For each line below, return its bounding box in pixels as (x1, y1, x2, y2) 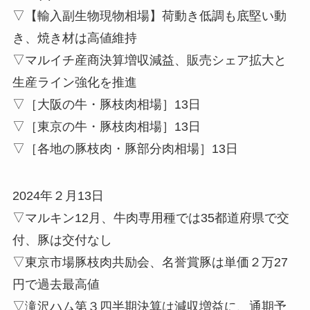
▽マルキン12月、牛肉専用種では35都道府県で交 (12, 210, 289, 225)
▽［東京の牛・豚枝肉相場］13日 (12, 119, 201, 134)
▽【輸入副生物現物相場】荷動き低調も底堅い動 (12, 8, 286, 23)
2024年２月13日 (12, 188, 104, 203)
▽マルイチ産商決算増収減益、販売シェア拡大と (12, 53, 286, 67)
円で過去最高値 (12, 277, 100, 291)
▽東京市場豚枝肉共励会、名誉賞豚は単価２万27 (12, 255, 288, 269)
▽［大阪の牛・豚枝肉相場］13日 (12, 97, 201, 111)
